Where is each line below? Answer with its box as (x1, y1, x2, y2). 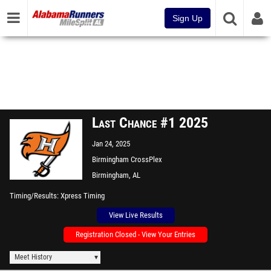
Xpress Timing (60, 191, 105, 200)
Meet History (15, 253, 52, 261)
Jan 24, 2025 (92, 139, 130, 148)
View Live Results (108, 211, 163, 220)
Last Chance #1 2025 (92, 114, 208, 131)
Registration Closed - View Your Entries (76, 230, 195, 239)
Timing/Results (10, 191, 57, 200)
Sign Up (172, 13, 203, 23)
